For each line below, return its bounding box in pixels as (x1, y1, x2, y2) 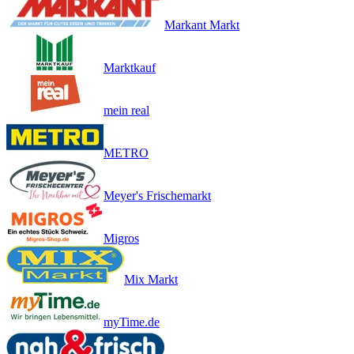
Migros (104, 232, 139, 246)
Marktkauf (104, 61, 156, 75)
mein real (104, 104, 149, 118)
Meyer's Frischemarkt (104, 189, 211, 203)
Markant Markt (164, 18, 239, 32)
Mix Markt (124, 273, 178, 287)
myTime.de (104, 315, 160, 330)
